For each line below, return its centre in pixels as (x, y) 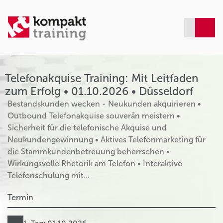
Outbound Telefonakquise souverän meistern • (94, 116)
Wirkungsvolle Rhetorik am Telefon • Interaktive (95, 164)
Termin (20, 197)
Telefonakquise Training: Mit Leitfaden (102, 78)
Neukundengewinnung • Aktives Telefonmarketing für (107, 140)
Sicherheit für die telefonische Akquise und (87, 128)
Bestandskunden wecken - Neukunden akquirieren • (104, 104)
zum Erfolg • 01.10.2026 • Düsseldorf (99, 91)
